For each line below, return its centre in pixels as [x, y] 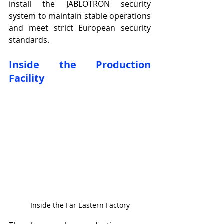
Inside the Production [80, 65]
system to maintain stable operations [80, 16]
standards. [29, 40]
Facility [27, 78]
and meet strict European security [80, 28]
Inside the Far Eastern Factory [80, 205]
